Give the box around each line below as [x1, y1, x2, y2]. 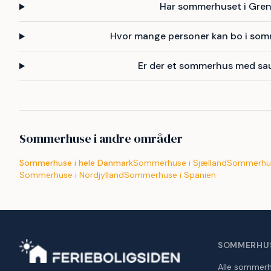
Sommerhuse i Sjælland [133, 157, 227, 169]
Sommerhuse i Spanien [124, 169, 216, 181]
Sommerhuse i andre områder [19, 130, 183, 148]
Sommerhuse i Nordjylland [19, 169, 124, 181]
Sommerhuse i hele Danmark [19, 157, 133, 169]
